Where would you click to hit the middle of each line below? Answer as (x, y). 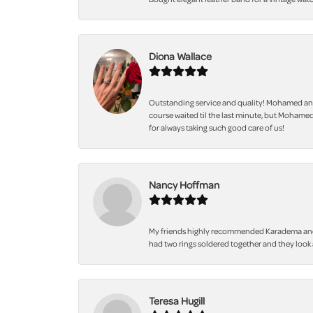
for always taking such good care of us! (217, 128)
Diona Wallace (180, 56)
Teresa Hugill (177, 301)
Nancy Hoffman (184, 185)
